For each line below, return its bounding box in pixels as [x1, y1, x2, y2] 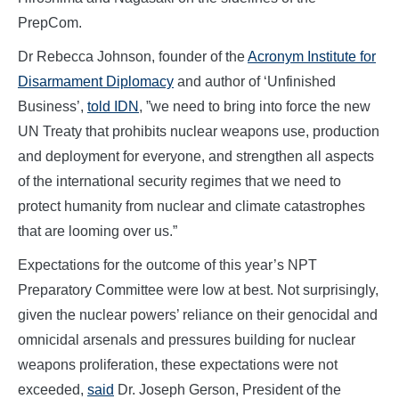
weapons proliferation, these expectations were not [18, 357, 338, 373]
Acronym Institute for [248, 49, 376, 65]
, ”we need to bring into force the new [139, 99, 370, 115]
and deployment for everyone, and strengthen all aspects [18, 149, 374, 165]
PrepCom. [18, 15, 82, 31]
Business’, [18, 99, 87, 115]
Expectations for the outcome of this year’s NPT [18, 257, 317, 273]
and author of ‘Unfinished [174, 74, 336, 90]
